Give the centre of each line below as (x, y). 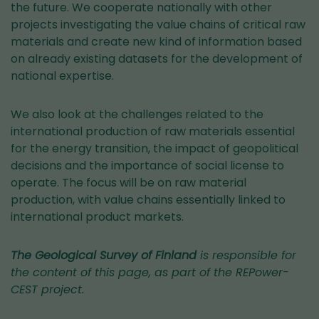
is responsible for (246, 255)
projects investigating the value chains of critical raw (158, 25)
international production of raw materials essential (153, 131)
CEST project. (47, 289)
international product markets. (97, 217)
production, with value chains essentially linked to (148, 200)
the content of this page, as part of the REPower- (150, 272)
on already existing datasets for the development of (157, 59)
